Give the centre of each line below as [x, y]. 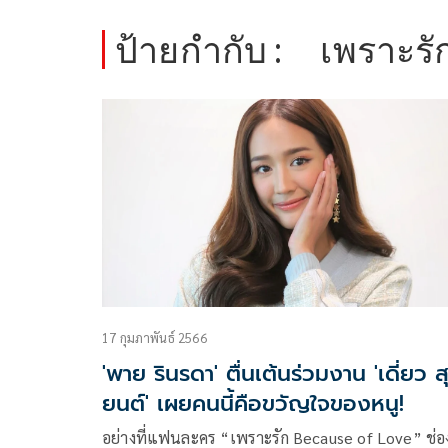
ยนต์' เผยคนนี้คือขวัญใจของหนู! [253, 404]
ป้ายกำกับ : [199, 49]
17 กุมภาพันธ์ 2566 [154, 338]
